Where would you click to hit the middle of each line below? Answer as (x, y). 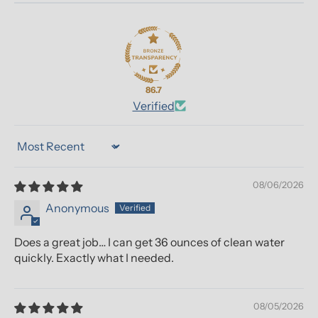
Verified (153, 106)
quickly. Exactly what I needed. (94, 258)
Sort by (32, 153)
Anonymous (77, 208)
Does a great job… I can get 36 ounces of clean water (149, 242)
